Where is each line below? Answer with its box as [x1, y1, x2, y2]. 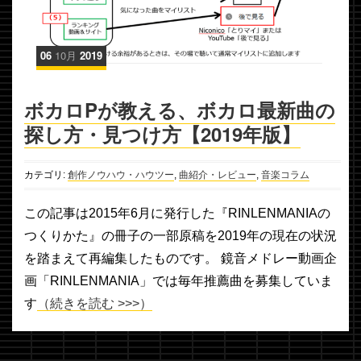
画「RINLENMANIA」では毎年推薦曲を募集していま [24, 273, 333, 288]
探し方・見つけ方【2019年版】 [24, 119, 301, 147]
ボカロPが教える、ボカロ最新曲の [24, 95, 335, 123]
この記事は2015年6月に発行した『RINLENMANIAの [24, 205, 330, 220]
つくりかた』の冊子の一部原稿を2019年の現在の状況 [24, 228, 337, 243]
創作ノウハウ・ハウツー [68, 168, 174, 180]
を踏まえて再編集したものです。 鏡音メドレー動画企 [24, 251, 337, 265]
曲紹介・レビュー [179, 168, 256, 180]
